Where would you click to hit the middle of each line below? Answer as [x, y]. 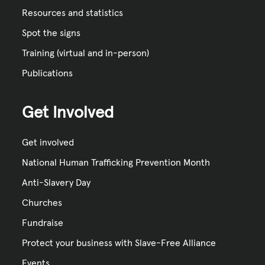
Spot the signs [51, 33]
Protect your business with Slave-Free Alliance [119, 243]
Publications [48, 74]
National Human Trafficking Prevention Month [116, 162]
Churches [42, 203]
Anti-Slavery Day [56, 182]
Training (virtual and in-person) [86, 54]
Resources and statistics [73, 13]
